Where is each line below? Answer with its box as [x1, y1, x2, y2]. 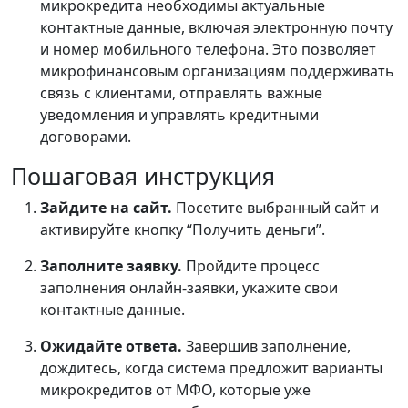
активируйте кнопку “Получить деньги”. [40, 219, 325, 240]
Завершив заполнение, [182, 336, 351, 357]
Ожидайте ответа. [40, 336, 182, 357]
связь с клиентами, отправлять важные [40, 83, 322, 104]
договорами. [40, 127, 131, 148]
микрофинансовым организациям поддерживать [40, 61, 394, 82]
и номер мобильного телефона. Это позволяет [40, 39, 376, 60]
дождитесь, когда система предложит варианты [40, 358, 382, 379]
